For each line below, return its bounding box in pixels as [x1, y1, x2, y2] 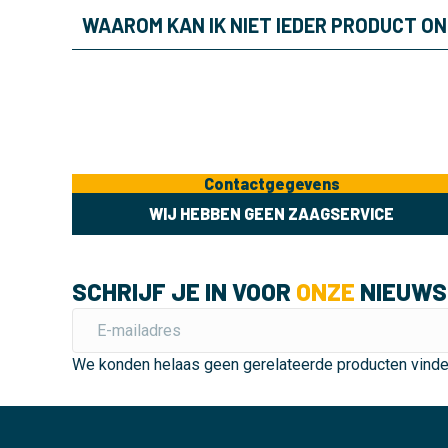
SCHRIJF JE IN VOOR [72, 277, 296, 306]
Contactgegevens [203, 174, 340, 193]
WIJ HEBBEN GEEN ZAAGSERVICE [149, 204, 395, 223]
